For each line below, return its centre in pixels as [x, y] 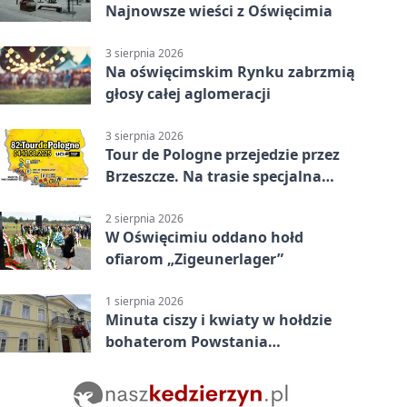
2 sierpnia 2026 [144, 219]
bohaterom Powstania [187, 342]
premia [131, 199]
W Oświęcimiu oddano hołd [204, 238]
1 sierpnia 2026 [144, 302]
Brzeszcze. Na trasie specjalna [213, 177]
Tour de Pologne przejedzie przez [223, 155]
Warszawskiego [162, 364]
